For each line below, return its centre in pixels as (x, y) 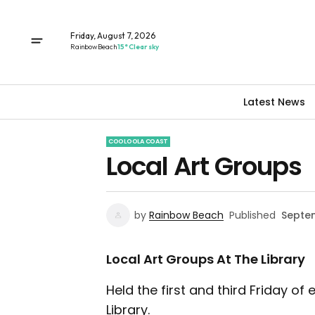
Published (252, 215)
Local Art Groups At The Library (206, 259)
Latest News (274, 102)
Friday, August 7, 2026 (113, 35)
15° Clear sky (138, 46)
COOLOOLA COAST (139, 141)
